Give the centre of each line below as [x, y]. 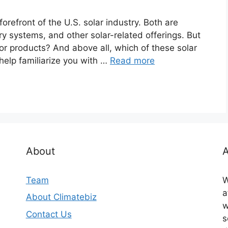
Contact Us [49, 214]
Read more [132, 61]
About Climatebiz [61, 197]
